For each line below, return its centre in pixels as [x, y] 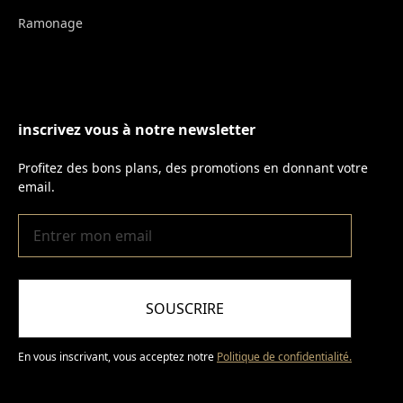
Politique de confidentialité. [284, 357]
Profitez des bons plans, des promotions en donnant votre [193, 168]
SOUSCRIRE [185, 309]
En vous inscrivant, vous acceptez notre [117, 357]
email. [36, 187]
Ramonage [50, 23]
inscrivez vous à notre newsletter [137, 130]
